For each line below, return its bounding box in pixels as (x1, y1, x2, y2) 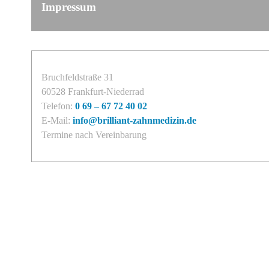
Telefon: (41, 100, 75, 111)
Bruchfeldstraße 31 (41, 71, 113, 82)
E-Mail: (41, 115, 73, 125)
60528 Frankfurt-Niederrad (41, 86, 144, 97)
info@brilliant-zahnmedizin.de (73, 115, 196, 125)
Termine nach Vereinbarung (41, 129, 147, 140)
